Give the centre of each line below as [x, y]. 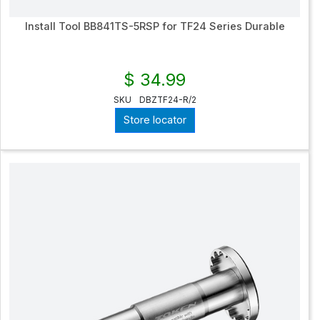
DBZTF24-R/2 [167, 100]
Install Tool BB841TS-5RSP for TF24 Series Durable [155, 26]
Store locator [155, 120]
